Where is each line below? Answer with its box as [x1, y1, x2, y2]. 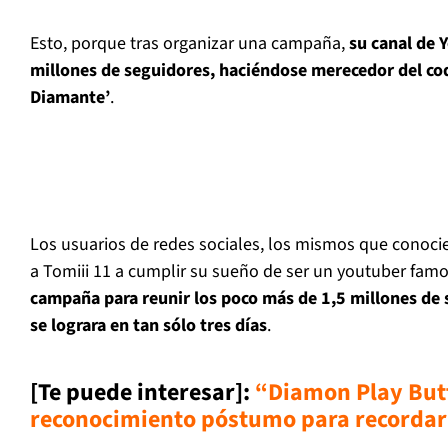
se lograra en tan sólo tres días [30, 312, 267, 338]
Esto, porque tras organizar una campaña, [30, 30, 349, 56]
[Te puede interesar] [30, 374, 243, 410]
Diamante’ [30, 84, 110, 110]
